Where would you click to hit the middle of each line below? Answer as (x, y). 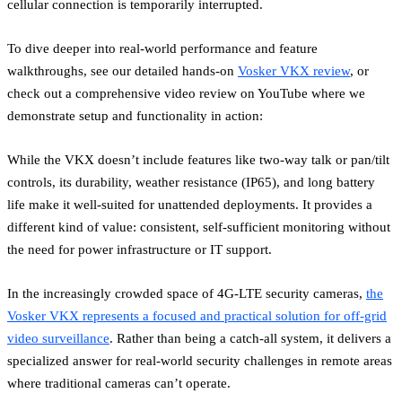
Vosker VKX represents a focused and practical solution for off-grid (197, 316)
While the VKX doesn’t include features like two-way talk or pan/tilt (198, 160)
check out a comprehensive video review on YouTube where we (186, 93)
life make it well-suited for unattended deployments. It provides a (190, 205)
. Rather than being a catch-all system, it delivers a (250, 338)
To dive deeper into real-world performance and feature (162, 48)
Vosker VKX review (294, 71)
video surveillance (58, 338)
